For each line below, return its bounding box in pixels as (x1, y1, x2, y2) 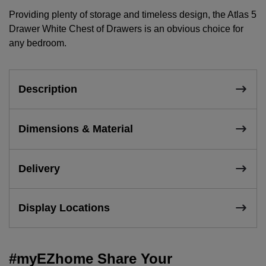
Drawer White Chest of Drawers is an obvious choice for (9, 23, 243, 34)
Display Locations (18, 201, 110, 214)
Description (18, 83, 77, 95)
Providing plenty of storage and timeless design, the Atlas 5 (9, 9, 256, 20)
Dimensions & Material (18, 122, 133, 135)
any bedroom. (9, 37, 66, 48)
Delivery (18, 162, 60, 175)
